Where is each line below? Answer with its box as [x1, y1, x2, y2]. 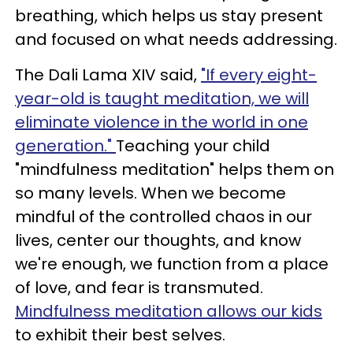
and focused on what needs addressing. [15, 28, 337, 50]
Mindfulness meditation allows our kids [15, 300, 322, 322]
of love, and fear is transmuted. [15, 277, 263, 299]
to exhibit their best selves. [15, 324, 225, 346]
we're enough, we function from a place [15, 253, 329, 275]
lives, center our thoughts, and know [15, 229, 301, 251]
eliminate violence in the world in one [15, 111, 308, 133]
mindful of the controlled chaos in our [15, 206, 312, 228]
